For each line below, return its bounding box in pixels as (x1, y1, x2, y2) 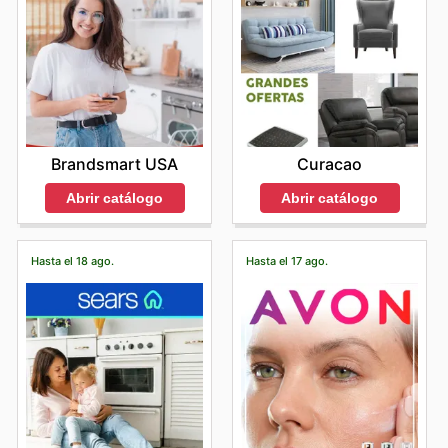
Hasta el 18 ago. (30, 253, 114, 268)
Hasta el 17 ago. (245, 253, 328, 268)
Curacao (297, 154, 362, 175)
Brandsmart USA (51, 154, 178, 175)
